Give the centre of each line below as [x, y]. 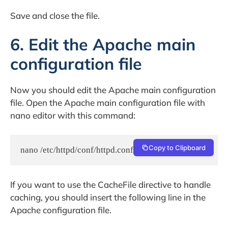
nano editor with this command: [73, 116]
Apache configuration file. [61, 210]
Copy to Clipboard [177, 147]
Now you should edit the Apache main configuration [113, 90]
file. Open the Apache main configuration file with [108, 103]
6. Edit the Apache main [103, 45]
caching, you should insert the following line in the [108, 197]
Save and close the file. [55, 15]
